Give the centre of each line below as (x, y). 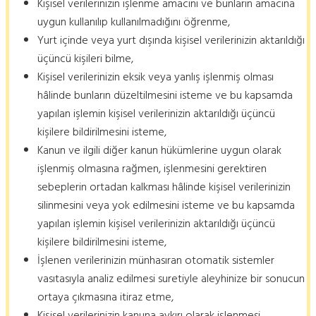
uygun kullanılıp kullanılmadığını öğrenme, (134, 22)
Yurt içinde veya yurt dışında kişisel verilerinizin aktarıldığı (171, 41)
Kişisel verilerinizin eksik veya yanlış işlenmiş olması (156, 77)
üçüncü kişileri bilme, (85, 59)
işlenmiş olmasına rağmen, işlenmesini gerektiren (152, 169)
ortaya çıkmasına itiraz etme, (105, 297)
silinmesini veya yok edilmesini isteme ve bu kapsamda (166, 206)
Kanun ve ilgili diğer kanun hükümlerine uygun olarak (159, 151)
